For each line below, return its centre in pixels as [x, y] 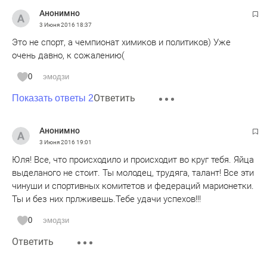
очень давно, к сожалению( [68, 55]
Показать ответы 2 [53, 98]
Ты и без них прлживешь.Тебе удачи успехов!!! [106, 199]
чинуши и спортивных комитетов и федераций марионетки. [133, 186]
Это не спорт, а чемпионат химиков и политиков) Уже [121, 42]
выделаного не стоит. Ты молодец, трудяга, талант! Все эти [133, 173]
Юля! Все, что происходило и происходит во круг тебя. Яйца [133, 160]
